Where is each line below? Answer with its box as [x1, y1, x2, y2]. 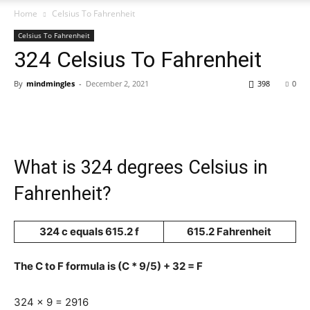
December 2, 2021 [86, 78, 149, 89]
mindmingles [26, 78, 75, 89]
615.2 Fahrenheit [186, 225, 273, 238]
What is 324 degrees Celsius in [14, 156, 268, 179]
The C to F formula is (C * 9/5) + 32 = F [14, 259, 203, 273]
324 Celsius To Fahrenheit [14, 46, 262, 73]
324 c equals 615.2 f [39, 225, 139, 238]
